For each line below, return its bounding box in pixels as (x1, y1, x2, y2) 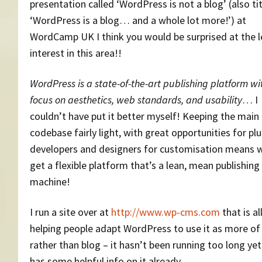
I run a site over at (30, 205, 111, 219)
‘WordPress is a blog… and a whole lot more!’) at (30, 13, 246, 27)
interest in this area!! (30, 46, 122, 60)
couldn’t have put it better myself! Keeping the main (30, 109, 259, 123)
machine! (30, 174, 70, 188)
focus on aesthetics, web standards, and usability (30, 92, 242, 106)
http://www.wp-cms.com (111, 205, 220, 219)
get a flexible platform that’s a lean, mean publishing (30, 158, 260, 172)
